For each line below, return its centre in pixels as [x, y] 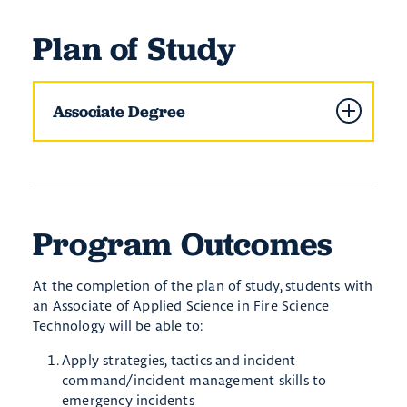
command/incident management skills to [194, 380]
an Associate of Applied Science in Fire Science [181, 305]
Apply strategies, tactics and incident [179, 360]
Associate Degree [119, 111]
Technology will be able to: [118, 325]
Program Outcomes [183, 243]
